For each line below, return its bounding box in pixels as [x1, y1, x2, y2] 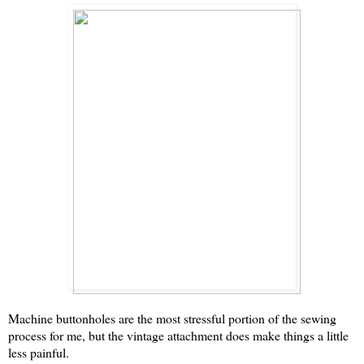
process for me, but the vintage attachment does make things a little [8, 327, 349, 344]
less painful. [8, 344, 69, 362]
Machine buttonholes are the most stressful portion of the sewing [8, 310, 336, 327]
